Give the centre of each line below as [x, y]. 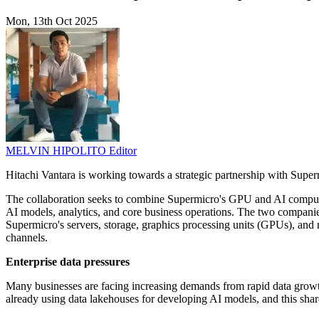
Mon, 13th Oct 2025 [52, 21]
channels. [27, 238]
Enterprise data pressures [68, 262]
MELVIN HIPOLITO [57, 151]
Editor [123, 151]
